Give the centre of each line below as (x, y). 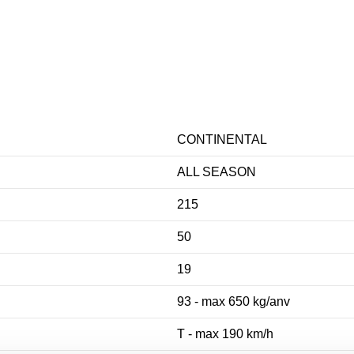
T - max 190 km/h (225, 333)
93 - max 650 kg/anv (233, 301)
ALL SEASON (217, 171)
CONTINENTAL (222, 139)
